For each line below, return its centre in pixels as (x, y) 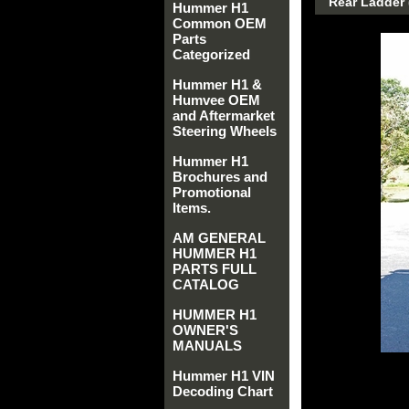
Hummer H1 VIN (224, 376)
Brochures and (220, 177)
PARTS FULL (215, 269)
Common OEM (220, 23)
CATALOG (206, 284)
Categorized (211, 54)
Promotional (212, 192)
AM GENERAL (219, 238)
